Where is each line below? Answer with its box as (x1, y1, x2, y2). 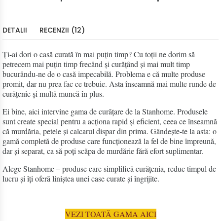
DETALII (2, 25, 27, 36)
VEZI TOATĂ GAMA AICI (65, 209, 156, 220)
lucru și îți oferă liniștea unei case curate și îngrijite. (2, 173, 159, 184)
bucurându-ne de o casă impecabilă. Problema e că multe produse (2, 69, 205, 79)
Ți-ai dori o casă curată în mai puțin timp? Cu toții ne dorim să (2, 49, 195, 60)
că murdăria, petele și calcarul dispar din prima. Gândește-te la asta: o (2, 126, 217, 137)
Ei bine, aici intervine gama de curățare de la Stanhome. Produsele (2, 106, 208, 117)
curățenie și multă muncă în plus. (2, 88, 104, 99)
